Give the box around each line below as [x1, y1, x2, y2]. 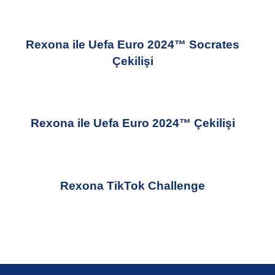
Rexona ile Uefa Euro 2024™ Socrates [26, 37, 239, 51]
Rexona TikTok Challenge [60, 179, 205, 192]
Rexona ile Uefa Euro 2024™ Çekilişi [30, 117, 235, 130]
